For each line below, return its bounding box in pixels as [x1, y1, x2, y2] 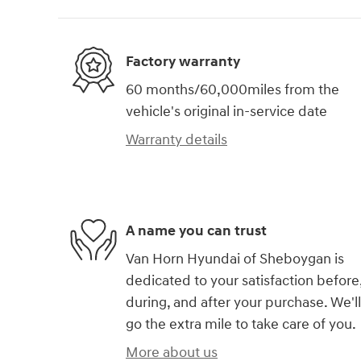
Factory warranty [126, 52, 240, 71]
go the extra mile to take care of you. [126, 315, 356, 334]
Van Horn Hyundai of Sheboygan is [126, 250, 344, 269]
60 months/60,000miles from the [126, 81, 339, 100]
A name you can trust [126, 221, 267, 240]
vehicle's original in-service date [126, 102, 327, 122]
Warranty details [126, 131, 227, 150]
